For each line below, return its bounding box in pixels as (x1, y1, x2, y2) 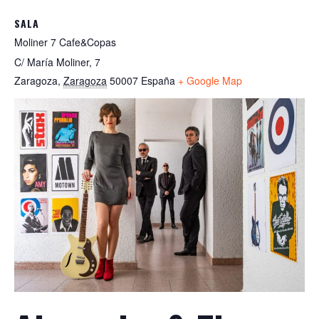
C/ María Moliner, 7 (14, 55, 100, 70)
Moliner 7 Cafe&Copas (14, 35, 116, 50)
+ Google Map (178, 73, 242, 88)
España (141, 73, 175, 88)
